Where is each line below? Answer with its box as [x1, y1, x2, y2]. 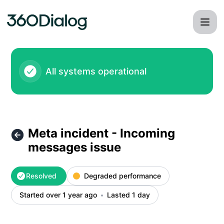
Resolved [26, 171, 56, 180]
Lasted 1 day [107, 190, 150, 199]
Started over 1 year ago [19, 190, 97, 199]
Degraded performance [84, 171, 161, 180]
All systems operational [45, 65, 146, 76]
